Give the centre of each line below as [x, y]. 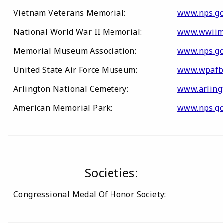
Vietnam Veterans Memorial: [71, 13]
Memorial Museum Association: [76, 51]
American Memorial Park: [66, 108]
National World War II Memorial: [78, 32]
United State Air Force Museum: [76, 70]
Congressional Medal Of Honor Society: [90, 194]
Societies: [111, 172]
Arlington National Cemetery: [74, 89]
